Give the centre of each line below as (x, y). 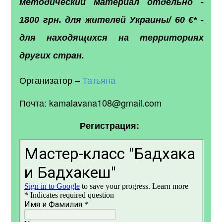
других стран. (52, 55)
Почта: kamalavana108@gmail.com (92, 102)
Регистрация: (111, 125)
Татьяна (99, 80)
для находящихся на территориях (111, 37)
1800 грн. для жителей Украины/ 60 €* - (111, 20)
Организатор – (51, 80)
